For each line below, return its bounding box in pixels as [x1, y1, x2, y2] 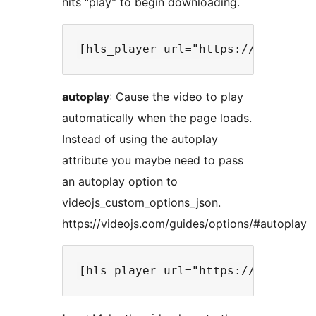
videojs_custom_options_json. [62, 195, 221, 210]
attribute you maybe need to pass [62, 153, 243, 168]
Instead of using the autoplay [62, 132, 218, 147]
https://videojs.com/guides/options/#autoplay [62, 217, 307, 231]
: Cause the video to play [109, 90, 243, 104]
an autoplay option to [62, 174, 178, 189]
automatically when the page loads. [62, 111, 252, 126]
